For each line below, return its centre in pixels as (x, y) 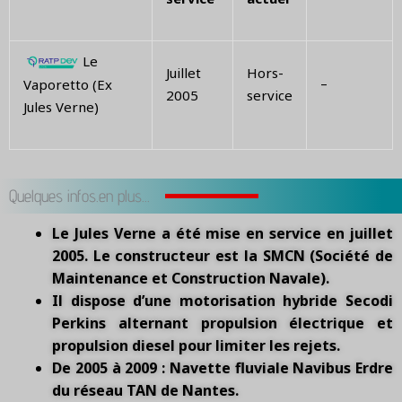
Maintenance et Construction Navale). (191, 279)
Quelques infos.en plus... (79, 196)
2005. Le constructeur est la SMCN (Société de (223, 256)
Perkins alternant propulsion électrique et (223, 323)
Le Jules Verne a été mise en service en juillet (223, 234)
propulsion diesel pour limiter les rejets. (196, 346)
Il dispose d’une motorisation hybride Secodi (223, 301)
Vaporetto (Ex (68, 84)
